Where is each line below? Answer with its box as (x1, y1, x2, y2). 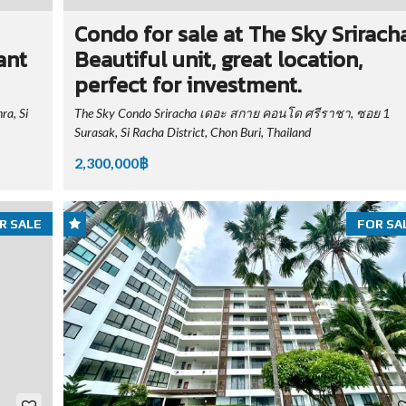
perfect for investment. (73, 69, 302, 101)
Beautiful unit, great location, (73, 43, 362, 76)
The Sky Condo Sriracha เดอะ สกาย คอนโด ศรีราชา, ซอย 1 (73, 105, 390, 121)
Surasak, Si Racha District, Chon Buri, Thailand (73, 124, 311, 140)
